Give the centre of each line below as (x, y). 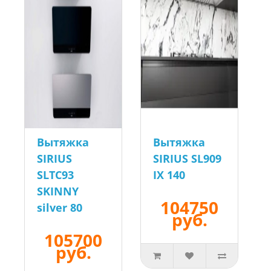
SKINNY (58, 191)
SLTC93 (55, 175)
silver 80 (60, 208)
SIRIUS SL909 (187, 159)
